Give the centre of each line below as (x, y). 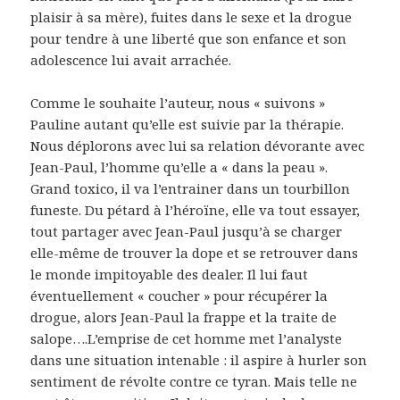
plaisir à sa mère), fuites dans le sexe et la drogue (192, 17)
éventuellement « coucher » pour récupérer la (179, 296)
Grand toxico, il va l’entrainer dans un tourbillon (191, 189)
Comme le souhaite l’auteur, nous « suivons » (178, 103)
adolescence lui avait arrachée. (131, 60)
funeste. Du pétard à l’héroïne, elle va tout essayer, (196, 210)
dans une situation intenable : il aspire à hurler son (199, 360)
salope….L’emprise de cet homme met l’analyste (187, 339)
